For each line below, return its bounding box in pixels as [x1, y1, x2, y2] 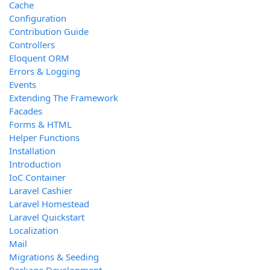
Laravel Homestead [9, 198, 89, 210]
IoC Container [9, 171, 66, 184]
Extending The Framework [9, 92, 118, 104]
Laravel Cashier [9, 184, 72, 197]
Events [9, 78, 36, 91]
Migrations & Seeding [9, 251, 99, 263]
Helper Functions [9, 131, 80, 144]
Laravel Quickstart [9, 211, 84, 224]
